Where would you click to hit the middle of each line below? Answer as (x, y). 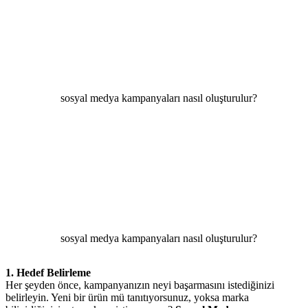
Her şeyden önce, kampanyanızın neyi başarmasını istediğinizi (140, 285)
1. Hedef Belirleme (48, 272)
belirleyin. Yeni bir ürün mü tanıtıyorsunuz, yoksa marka (127, 297)
